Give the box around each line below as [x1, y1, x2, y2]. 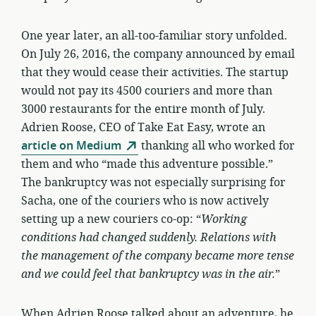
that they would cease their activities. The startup [21, 64, 288, 81]
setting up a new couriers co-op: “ [21, 211, 201, 228]
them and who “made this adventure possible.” [21, 156, 273, 173]
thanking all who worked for [138, 138, 295, 154]
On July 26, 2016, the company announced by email [21, 46, 295, 63]
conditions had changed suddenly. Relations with [21, 229, 276, 246]
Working [201, 211, 247, 228]
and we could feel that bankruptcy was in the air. [21, 266, 275, 283]
